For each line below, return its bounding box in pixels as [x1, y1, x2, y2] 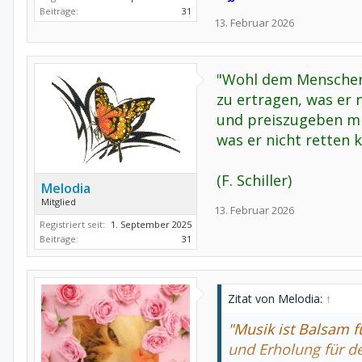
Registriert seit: [40, 218, 105, 230]
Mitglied [41, 196, 76, 208]
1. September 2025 [111, 218, 192, 230]
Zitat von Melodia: [228, 291, 326, 306]
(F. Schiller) [217, 170, 292, 190]
